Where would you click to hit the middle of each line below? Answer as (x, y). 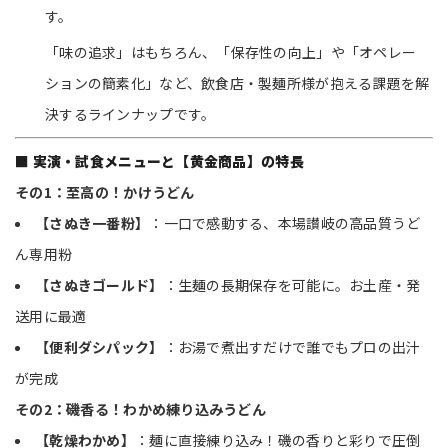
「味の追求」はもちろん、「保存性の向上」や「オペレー (231, 52)
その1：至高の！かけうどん (105, 192)
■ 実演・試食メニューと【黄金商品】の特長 (159, 161)
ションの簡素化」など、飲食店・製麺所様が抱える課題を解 (237, 83)
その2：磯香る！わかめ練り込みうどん (141, 409)
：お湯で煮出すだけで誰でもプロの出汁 (292, 347)
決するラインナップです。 (130, 114)
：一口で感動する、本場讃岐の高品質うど (285, 223)
